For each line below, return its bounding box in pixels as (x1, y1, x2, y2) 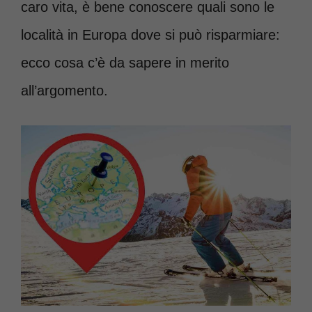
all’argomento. (21, 83, 108, 98)
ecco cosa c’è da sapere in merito (21, 55, 229, 70)
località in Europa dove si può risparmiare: (21, 27, 280, 42)
